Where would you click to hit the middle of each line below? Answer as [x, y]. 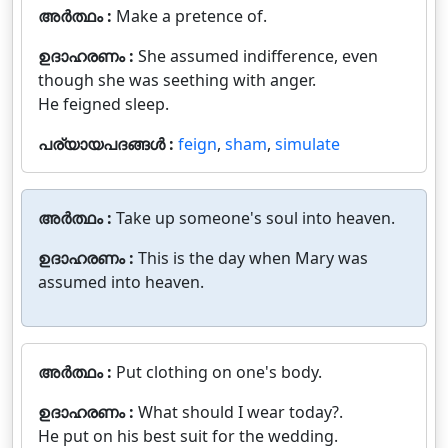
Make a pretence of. [191, 16]
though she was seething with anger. [177, 80]
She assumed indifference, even [258, 56]
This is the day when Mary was [253, 258]
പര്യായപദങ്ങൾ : [108, 144]
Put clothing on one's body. [219, 372]
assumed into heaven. [121, 282]
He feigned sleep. [103, 104]
